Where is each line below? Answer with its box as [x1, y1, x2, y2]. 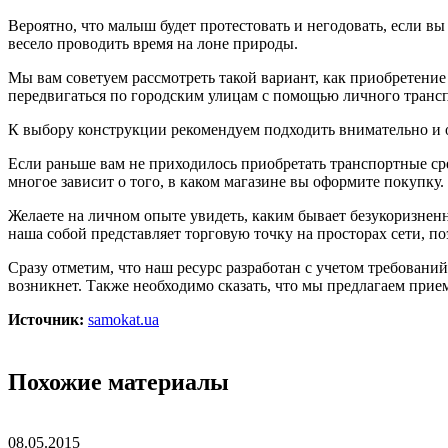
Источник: [8, 310, 84, 328]
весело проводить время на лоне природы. [8, 34, 298, 52]
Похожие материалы [8, 368, 229, 395]
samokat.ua [88, 310, 159, 328]
